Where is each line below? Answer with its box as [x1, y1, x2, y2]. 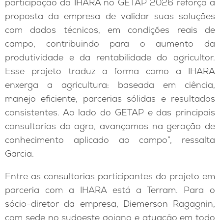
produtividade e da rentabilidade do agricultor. [5, 52, 215, 63]
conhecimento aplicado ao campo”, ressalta [5, 134, 215, 146]
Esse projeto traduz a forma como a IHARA [5, 65, 215, 77]
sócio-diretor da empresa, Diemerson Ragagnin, [5, 198, 215, 210]
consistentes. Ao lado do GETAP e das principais [5, 107, 215, 118]
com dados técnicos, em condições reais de [5, 24, 215, 36]
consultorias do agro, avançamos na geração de [5, 120, 215, 132]
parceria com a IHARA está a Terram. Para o [5, 184, 215, 196]
